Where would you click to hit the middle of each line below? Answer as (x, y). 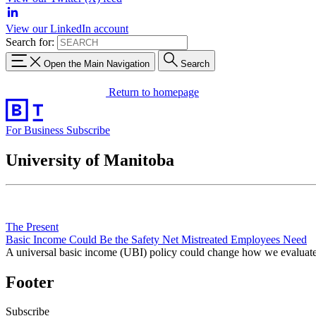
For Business (36, 130)
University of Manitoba (90, 160)
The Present (32, 226)
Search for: (30, 42)
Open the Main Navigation (97, 63)
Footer (30, 282)
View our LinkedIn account (67, 29)
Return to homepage (154, 92)
